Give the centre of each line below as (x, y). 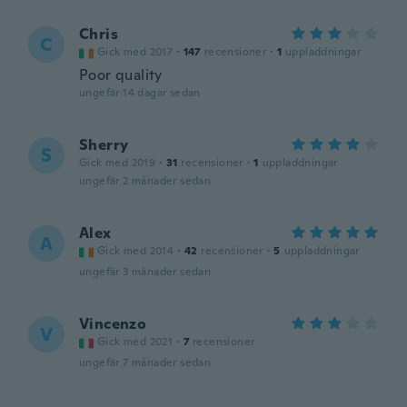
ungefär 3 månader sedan (145, 272)
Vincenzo (113, 324)
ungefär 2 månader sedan (145, 181)
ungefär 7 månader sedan (145, 362)
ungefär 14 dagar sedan (140, 93)
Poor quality (121, 75)
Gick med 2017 (135, 52)
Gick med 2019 (118, 163)
